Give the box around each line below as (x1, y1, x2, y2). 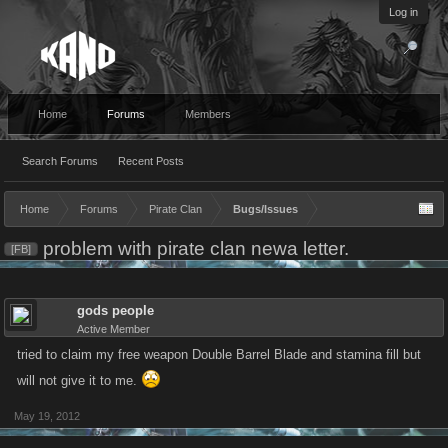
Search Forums (22, 155, 98, 167)
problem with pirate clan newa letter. (38, 238, 349, 259)
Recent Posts (118, 155, 184, 167)
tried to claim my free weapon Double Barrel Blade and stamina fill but (17, 347, 421, 362)
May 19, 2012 (14, 410, 80, 422)
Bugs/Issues (233, 203, 298, 215)
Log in (389, 6, 418, 18)
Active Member (77, 323, 150, 335)
